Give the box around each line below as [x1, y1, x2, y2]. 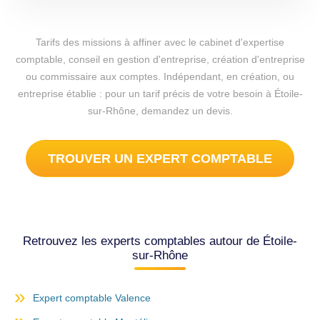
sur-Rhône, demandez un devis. [87, 105, 233, 117]
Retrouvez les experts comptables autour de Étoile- [23, 234, 297, 249]
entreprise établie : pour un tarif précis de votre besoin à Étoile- [17, 88, 303, 100]
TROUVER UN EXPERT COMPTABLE [48, 151, 272, 166]
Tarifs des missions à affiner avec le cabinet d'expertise [36, 36, 284, 49]
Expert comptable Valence [33, 292, 151, 304]
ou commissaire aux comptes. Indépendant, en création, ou [26, 71, 294, 83]
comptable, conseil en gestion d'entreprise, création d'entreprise [15, 54, 305, 66]
